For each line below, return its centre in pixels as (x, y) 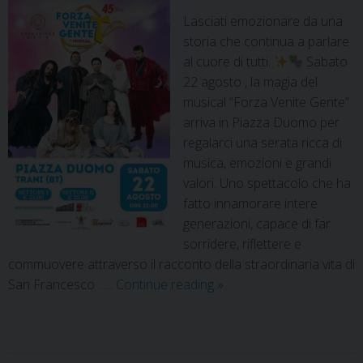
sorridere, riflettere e (242, 244)
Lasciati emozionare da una (263, 21)
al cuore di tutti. (228, 62)
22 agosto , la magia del (250, 82)
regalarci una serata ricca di (263, 143)
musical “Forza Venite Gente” (266, 102)
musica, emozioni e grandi (257, 163)
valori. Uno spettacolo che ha (267, 184)
